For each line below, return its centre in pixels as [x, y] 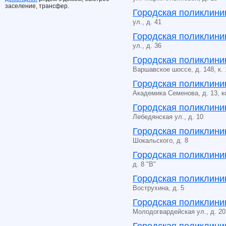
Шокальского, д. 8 [160, 140]
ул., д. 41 [147, 22]
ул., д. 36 [147, 46]
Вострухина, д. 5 [158, 188]
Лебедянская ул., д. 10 [168, 117]
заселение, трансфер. [37, 6]
